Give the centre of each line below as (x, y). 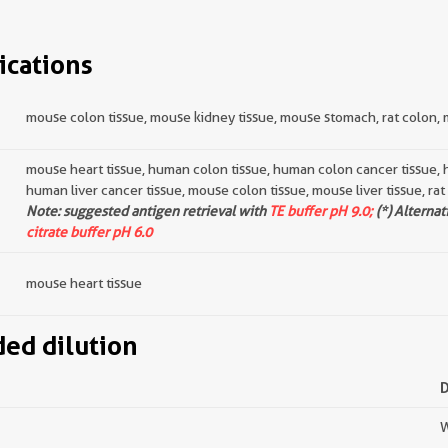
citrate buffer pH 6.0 (89, 232)
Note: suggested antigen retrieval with (147, 211)
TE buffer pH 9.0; (321, 211)
